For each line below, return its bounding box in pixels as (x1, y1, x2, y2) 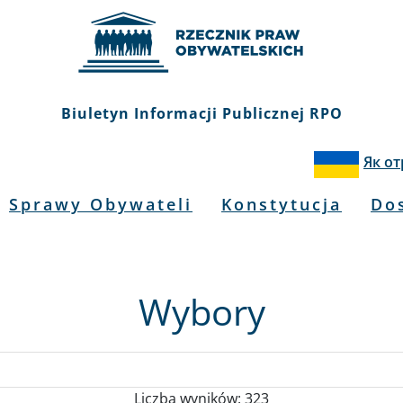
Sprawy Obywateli (9, 193, 193, 215)
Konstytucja (221, 193, 342, 215)
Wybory (138, 287, 265, 336)
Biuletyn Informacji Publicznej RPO (60, 103, 343, 123)
